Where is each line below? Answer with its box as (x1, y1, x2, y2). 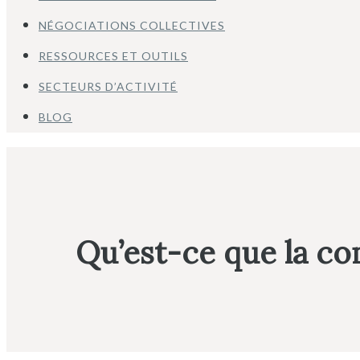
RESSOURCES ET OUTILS (39, 49, 188, 63)
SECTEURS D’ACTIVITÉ (39, 80, 178, 93)
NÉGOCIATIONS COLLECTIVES (39, 18, 225, 32)
